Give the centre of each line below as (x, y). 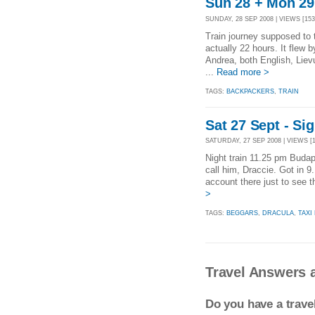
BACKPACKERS (250, 91)
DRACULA (278, 213)
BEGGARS (242, 213)
